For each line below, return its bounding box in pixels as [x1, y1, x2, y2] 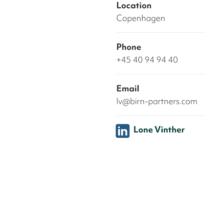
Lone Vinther [133, 124, 185, 135]
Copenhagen [116, 12, 165, 23]
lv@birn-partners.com [116, 95, 197, 107]
